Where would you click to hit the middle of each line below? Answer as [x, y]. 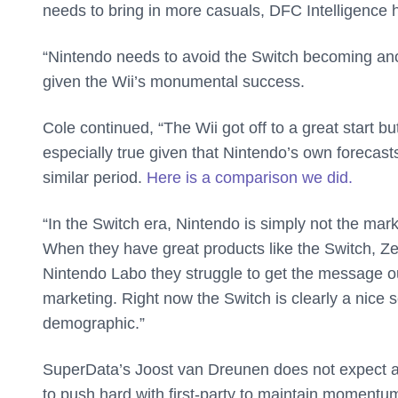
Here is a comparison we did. [250, 178]
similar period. [95, 178]
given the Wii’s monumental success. [174, 82]
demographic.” [94, 324]
